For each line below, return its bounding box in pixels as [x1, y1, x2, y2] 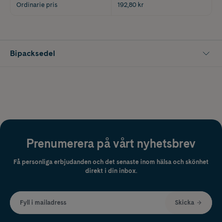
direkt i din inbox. [85, 166, 137, 174]
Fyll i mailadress [20, 198, 66, 206]
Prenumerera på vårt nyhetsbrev [26, 136, 196, 151]
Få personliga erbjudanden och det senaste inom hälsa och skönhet [13, 158, 209, 166]
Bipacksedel [10, 48, 55, 58]
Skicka [175, 198, 194, 206]
